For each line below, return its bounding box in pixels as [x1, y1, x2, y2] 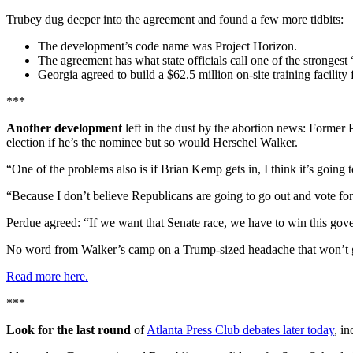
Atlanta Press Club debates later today [147, 323, 334, 337]
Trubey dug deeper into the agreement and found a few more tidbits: [6, 13, 344, 27]
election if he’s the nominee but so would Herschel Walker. [6, 136, 298, 150]
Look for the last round [6, 323, 131, 337]
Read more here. [6, 269, 88, 284]
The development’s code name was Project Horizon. [38, 39, 297, 54]
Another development [6, 121, 122, 136]
